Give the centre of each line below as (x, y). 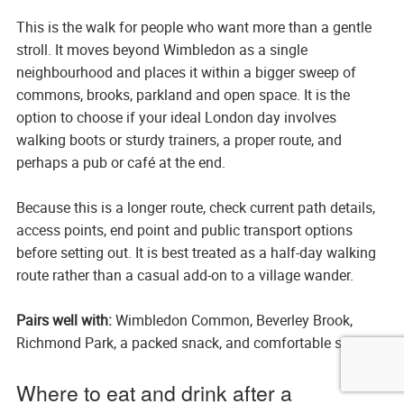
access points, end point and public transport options (184, 230)
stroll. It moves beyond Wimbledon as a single (161, 50)
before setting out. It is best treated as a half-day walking (196, 253)
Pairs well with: (64, 321)
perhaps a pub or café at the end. (120, 163)
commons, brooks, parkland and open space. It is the (183, 95)
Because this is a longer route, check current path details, (195, 208)
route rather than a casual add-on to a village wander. (184, 275)
